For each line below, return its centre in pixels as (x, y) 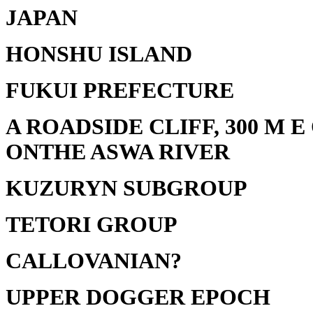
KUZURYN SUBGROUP (126, 188)
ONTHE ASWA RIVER (118, 152)
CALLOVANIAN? (94, 261)
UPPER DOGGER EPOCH (138, 297)
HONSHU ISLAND (99, 54)
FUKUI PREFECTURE (120, 90)
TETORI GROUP (92, 225)
